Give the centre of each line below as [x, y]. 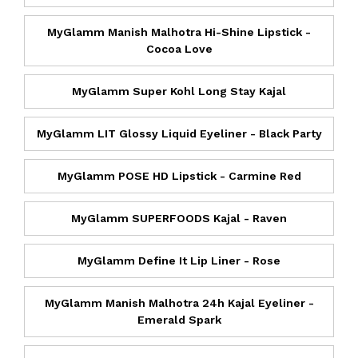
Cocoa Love [179, 48]
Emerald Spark [179, 319]
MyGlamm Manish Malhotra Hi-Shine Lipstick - [179, 32]
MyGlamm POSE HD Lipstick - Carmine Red [179, 175]
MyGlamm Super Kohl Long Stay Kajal [179, 91]
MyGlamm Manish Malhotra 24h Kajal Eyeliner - [179, 302]
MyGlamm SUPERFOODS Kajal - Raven [179, 218]
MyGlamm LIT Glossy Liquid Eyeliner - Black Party [179, 133]
